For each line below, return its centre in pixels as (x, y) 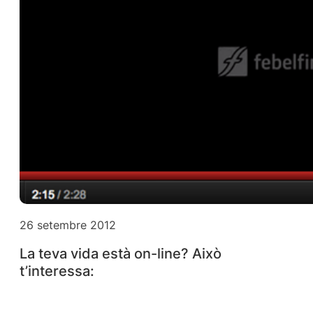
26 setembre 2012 (68, 225)
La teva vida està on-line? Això (121, 254)
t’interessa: (57, 271)
